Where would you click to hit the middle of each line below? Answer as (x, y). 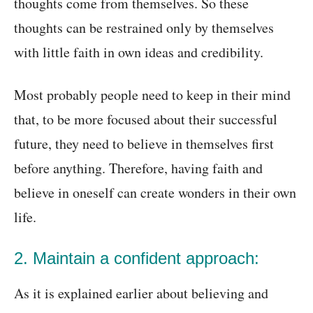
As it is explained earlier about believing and (141, 293)
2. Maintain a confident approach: (137, 259)
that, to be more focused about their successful (146, 119)
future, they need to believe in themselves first (144, 144)
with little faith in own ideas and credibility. (139, 52)
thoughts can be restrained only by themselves (144, 28)
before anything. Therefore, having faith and (138, 168)
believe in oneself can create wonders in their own (155, 193)
